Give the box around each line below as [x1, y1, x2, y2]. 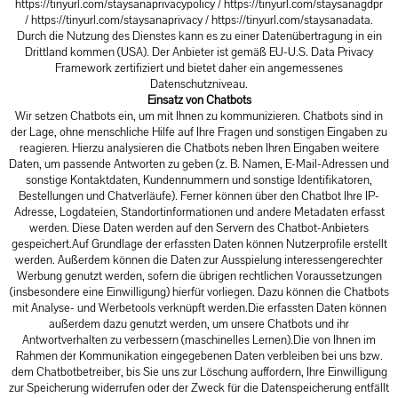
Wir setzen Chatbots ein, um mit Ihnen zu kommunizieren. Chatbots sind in [15, 107, 383, 124]
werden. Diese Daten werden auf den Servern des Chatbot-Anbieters [29, 219, 369, 236]
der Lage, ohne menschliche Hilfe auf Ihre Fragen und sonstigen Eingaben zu [11, 123, 387, 140]
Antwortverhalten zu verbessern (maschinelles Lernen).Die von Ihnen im [22, 331, 376, 348]
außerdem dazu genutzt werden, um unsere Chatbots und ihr [49, 315, 349, 332]
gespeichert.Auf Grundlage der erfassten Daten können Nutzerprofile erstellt [11, 235, 387, 252]
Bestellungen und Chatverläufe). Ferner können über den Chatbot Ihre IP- [19, 187, 379, 204]
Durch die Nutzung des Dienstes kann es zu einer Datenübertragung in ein [16, 28, 382, 44]
